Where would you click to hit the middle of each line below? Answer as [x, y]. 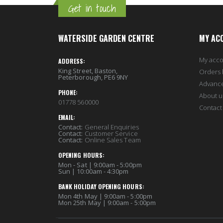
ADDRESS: [72, 61]
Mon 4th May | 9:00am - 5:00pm [105, 196]
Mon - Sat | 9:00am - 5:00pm [100, 165]
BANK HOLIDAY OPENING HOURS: [101, 186]
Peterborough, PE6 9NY [93, 77]
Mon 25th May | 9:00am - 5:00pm [107, 202]
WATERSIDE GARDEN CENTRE [107, 38]
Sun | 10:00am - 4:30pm [94, 171]
